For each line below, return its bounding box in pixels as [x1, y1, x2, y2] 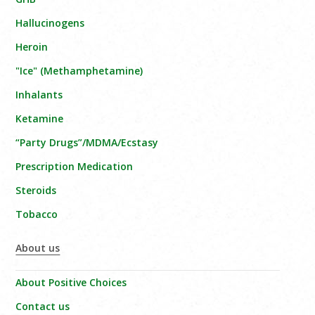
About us [15, 241, 60, 255]
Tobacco [15, 207, 58, 221]
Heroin [15, 40, 49, 54]
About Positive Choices [15, 276, 127, 290]
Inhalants [15, 88, 63, 102]
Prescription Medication [15, 160, 134, 174]
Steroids [15, 184, 57, 198]
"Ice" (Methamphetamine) [15, 64, 143, 78]
